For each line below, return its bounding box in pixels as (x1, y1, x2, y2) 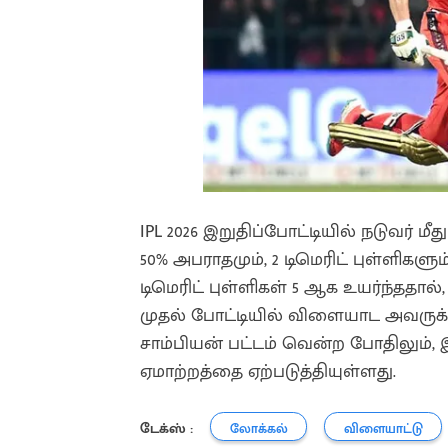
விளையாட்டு (343, 418, 423, 440)
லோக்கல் (229, 418, 288, 440)
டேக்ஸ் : (140, 416, 193, 440)
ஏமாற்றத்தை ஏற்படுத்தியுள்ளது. (140, 355, 396, 387)
